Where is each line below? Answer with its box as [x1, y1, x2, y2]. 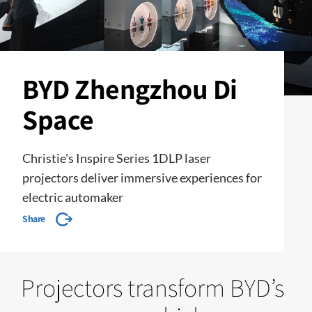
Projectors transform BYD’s [21, 271, 284, 304]
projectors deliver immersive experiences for [22, 170, 262, 185]
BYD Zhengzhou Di [22, 70, 237, 107]
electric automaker [22, 189, 123, 205]
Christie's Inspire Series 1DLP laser [22, 150, 211, 166]
